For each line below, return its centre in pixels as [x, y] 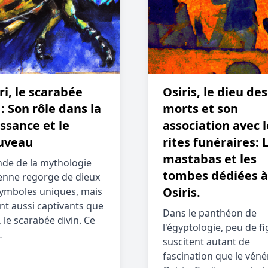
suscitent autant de [206, 242]
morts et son [200, 109]
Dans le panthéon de [210, 213]
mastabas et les [210, 159]
